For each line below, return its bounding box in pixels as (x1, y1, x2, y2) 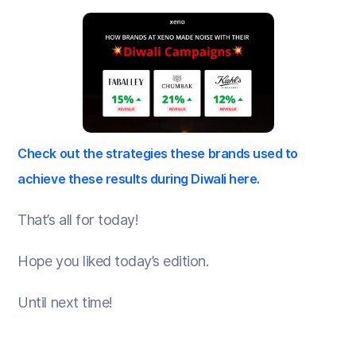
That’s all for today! (17, 211, 139, 228)
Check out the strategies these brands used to (17, 145, 298, 161)
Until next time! (17, 293, 113, 311)
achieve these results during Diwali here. (17, 171, 260, 187)
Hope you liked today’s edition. (17, 252, 209, 269)
